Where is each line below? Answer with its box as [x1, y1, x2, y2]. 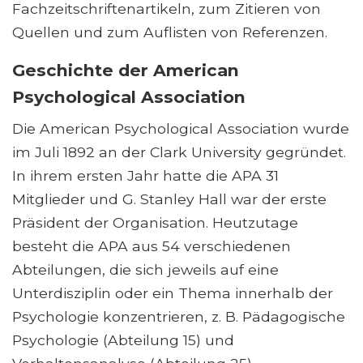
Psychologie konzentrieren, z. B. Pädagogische [12, 308, 345, 326]
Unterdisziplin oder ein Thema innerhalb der [12, 284, 333, 302]
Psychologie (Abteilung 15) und [12, 331, 234, 349]
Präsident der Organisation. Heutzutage [12, 214, 298, 232]
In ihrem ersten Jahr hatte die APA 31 [12, 167, 279, 185]
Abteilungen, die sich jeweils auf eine [12, 261, 279, 279]
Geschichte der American [12, 60, 239, 81]
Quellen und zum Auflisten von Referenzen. [12, 23, 327, 41]
